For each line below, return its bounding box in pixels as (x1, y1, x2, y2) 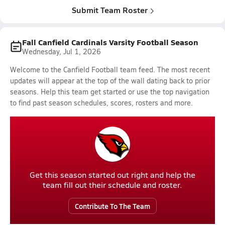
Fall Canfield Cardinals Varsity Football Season (22, 36, 198, 48)
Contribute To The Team (75, 201, 150, 211)
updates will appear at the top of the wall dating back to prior (10, 76, 210, 85)
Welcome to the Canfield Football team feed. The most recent (10, 65, 210, 74)
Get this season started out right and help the (30, 169, 195, 180)
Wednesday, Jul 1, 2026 (22, 47, 101, 56)
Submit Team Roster (71, 4, 148, 16)
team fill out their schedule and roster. (43, 179, 182, 190)
